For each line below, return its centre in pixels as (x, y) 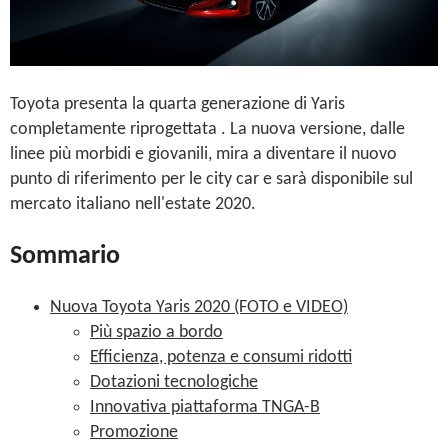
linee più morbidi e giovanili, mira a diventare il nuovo (203, 155)
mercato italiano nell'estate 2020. (135, 205)
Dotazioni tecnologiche (174, 382)
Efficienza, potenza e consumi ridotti (221, 357)
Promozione (134, 432)
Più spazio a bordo (156, 332)
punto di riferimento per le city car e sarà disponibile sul (211, 180)
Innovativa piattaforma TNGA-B (205, 407)
